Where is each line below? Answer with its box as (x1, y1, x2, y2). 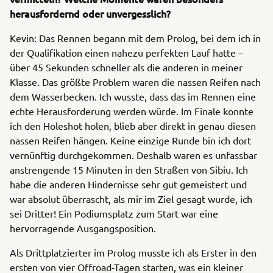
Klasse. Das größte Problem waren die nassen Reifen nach (10, 76, 261, 88)
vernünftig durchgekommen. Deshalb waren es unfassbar (10, 149, 257, 161)
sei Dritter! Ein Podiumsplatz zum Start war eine (10, 207, 218, 219)
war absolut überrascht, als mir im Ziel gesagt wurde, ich (10, 193, 252, 205)
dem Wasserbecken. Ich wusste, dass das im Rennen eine (10, 90, 256, 102)
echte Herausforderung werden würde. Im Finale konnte (10, 105, 253, 117)
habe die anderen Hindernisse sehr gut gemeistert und (10, 178, 247, 190)
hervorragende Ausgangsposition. (10, 222, 156, 234)
